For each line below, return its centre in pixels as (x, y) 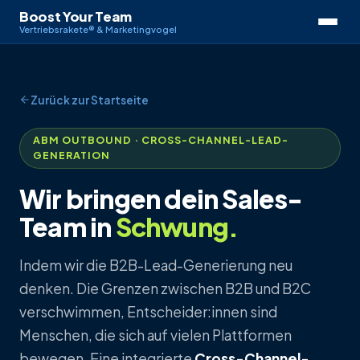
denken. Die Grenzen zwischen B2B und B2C (165, 288)
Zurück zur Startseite (90, 100)
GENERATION (72, 155)
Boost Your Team (76, 16)
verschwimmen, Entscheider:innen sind (148, 311)
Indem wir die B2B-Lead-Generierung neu (156, 265)
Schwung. (177, 226)
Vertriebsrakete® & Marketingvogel (98, 29)
